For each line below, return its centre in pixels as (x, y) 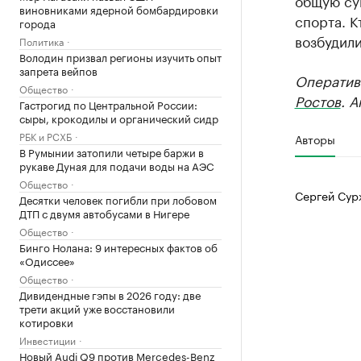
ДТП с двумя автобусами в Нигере (104, 212)
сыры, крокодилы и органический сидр (119, 117)
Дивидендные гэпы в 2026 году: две (110, 294)
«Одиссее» (47, 260)
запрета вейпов (58, 70)
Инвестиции (48, 339)
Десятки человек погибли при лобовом (118, 199)
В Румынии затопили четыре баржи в (112, 151)
